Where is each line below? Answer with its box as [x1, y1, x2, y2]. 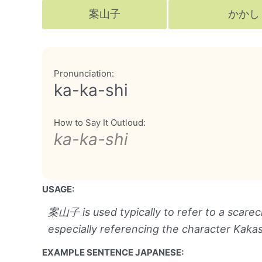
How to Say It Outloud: [54, 116, 146, 128]
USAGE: [42, 183, 74, 195]
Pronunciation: [54, 67, 114, 79]
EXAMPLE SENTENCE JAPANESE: [42, 246, 184, 258]
